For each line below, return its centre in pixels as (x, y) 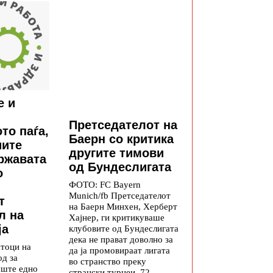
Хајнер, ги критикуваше (117, 218)
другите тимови (116, 153)
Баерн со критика (121, 139)
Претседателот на (123, 125)
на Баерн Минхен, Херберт (123, 207)
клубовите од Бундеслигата (124, 229)
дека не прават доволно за (121, 239)
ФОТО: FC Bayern (105, 185)
